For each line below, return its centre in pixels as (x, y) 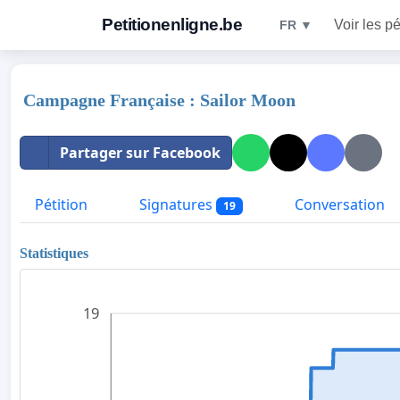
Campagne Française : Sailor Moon (159, 100)
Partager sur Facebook (140, 153)
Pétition (61, 204)
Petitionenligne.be (172, 25)
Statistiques (54, 253)
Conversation (337, 204)
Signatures (176, 204)
